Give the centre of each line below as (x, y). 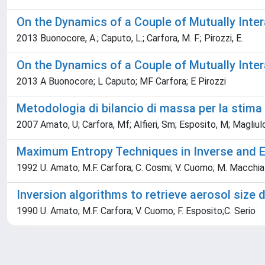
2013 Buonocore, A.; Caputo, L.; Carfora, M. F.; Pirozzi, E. (130, 38)
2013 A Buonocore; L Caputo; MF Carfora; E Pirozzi (121, 81)
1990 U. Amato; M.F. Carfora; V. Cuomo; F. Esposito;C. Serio (136, 211)
